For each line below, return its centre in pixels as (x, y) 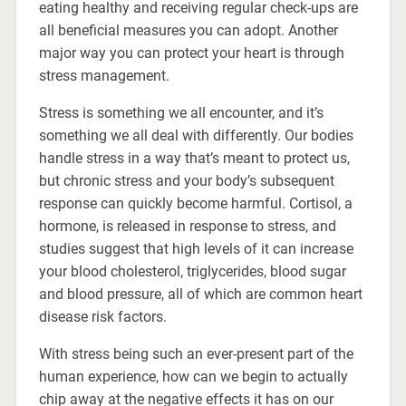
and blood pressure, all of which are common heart (200, 295)
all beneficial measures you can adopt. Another (188, 31)
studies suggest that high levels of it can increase (196, 249)
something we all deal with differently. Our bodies (196, 136)
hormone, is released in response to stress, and (187, 227)
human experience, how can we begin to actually (193, 377)
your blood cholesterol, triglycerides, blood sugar (192, 272)
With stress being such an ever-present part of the (196, 354)
